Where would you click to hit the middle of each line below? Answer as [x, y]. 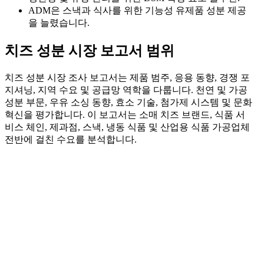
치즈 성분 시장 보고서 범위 [90, 50]
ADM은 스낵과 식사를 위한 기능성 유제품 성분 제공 [137, 11]
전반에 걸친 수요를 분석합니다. [71, 139]
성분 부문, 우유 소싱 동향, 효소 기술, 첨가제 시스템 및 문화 [128, 102]
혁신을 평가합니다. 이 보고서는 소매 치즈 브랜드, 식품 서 [125, 114]
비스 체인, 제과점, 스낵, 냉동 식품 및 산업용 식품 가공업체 [127, 127]
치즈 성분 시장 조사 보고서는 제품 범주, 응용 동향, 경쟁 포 [127, 77]
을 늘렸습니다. [59, 23]
